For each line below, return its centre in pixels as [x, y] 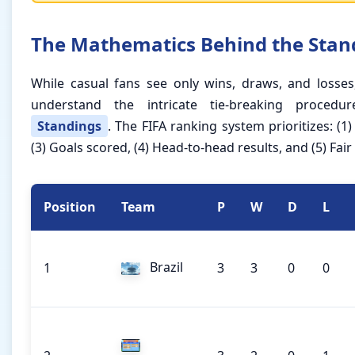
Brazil [165, 267]
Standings [69, 126]
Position [70, 207]
